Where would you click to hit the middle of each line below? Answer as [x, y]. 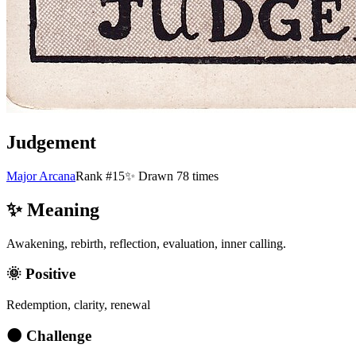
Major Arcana [41, 176]
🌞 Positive [41, 274]
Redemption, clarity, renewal [78, 305]
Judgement [51, 142]
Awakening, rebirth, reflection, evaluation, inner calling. [146, 243]
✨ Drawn [151, 176]
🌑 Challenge [49, 335]
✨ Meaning [53, 209]
